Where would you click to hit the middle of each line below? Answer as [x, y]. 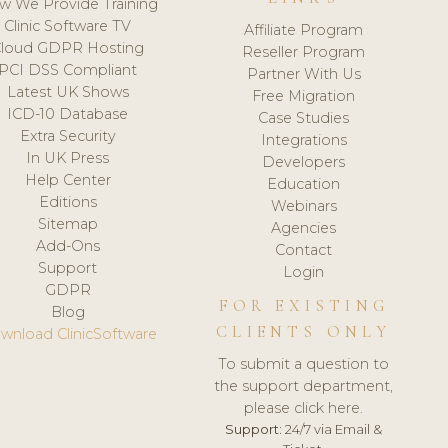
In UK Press [68, 157]
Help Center [67, 179]
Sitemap [67, 223]
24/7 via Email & [332, 428]
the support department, [304, 385]
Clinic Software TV [68, 25]
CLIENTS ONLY [304, 331]
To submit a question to [304, 363]
